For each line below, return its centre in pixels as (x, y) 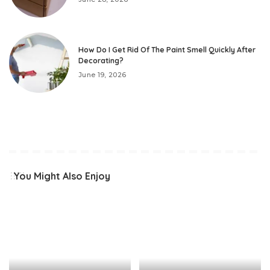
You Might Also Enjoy (62, 176)
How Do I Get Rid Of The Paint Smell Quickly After (167, 50)
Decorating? (101, 61)
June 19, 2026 (102, 75)
